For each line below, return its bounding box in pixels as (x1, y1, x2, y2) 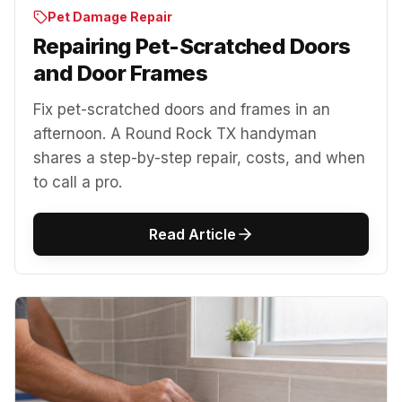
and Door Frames (33, 59, 207, 86)
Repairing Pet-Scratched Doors (33, 32, 351, 59)
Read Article (148, 224, 236, 243)
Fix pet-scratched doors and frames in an (33, 100, 330, 118)
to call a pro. (33, 172, 122, 191)
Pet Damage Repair (48, 8, 172, 24)
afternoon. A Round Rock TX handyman (33, 124, 317, 143)
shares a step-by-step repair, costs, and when (33, 148, 365, 167)
